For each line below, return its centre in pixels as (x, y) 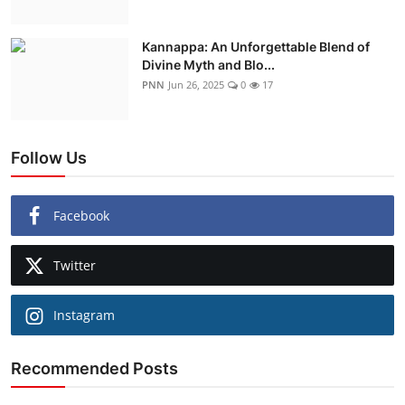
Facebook (81, 215)
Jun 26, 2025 (196, 84)
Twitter (75, 265)
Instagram (84, 315)
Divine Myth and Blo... (208, 64)
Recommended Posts (94, 368)
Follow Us (49, 157)
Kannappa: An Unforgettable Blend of (256, 46)
